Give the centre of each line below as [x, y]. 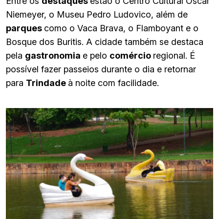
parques [25, 28]
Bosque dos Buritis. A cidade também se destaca [105, 42]
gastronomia [54, 55]
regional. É [174, 55]
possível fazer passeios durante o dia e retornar [101, 69]
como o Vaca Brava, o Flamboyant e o [121, 28]
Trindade [47, 83]
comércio [131, 55]
